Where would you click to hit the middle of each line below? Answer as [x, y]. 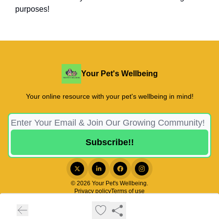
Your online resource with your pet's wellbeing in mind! [109, 97]
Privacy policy [93, 191]
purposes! [32, 9]
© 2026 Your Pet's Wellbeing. [109, 184]
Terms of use [128, 191]
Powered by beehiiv [115, 203]
